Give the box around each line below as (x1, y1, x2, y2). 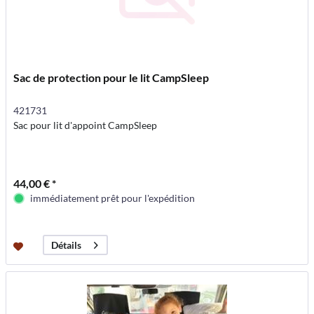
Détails (51, 239, 82, 252)
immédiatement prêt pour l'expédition (30, 192, 196, 205)
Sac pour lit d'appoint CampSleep (13, 119, 158, 132)
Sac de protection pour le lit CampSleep (13, 71, 210, 85)
